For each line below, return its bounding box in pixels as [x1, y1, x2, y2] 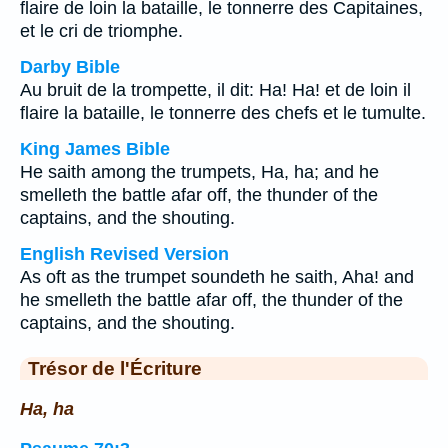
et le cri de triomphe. [20, 21, 183, 41]
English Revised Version [20, 244, 229, 264]
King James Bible [20, 139, 170, 159]
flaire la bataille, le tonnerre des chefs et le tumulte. [20, 103, 426, 123]
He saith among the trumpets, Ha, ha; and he [20, 162, 379, 182]
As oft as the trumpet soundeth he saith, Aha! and [20, 267, 414, 287]
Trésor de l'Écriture [28, 357, 202, 379]
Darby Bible [20, 57, 120, 77]
